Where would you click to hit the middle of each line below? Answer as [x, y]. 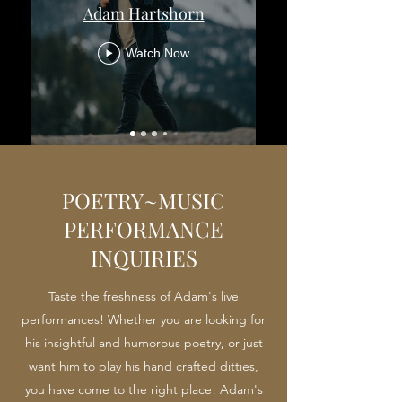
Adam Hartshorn [144, 13]
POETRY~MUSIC [144, 200]
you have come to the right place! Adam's [144, 389]
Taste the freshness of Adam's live [144, 296]
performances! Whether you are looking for [144, 319]
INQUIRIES [144, 258]
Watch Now [157, 53]
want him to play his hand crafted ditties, [144, 366]
